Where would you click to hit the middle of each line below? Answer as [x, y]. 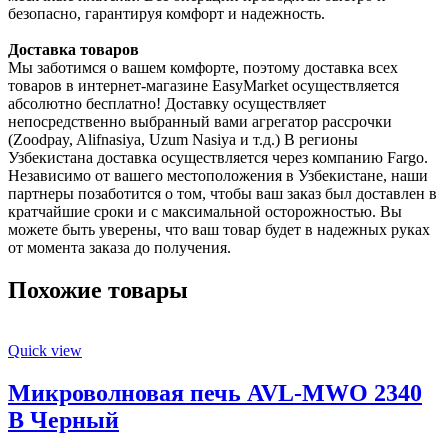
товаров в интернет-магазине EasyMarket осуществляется [203, 86]
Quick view [45, 351]
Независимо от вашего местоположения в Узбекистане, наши [218, 176]
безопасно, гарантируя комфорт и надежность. [166, 14]
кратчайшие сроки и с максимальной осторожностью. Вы [205, 212]
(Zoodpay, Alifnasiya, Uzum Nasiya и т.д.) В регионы [183, 140]
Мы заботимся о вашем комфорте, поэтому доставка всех [203, 68]
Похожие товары [98, 290]
